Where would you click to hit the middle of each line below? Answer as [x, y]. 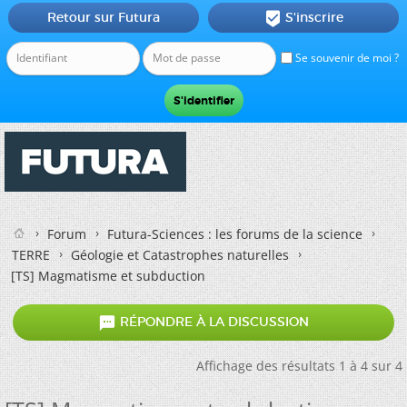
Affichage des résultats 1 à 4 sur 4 [299, 366]
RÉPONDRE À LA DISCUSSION [213, 322]
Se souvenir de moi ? [346, 58]
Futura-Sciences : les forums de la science [235, 234]
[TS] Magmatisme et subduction [108, 276]
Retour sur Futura [103, 17]
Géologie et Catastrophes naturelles [180, 255]
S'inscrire [314, 17]
